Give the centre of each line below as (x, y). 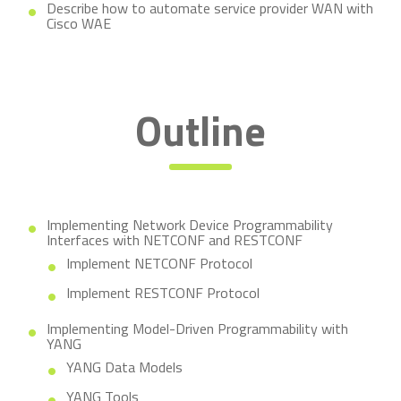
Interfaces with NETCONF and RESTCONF (175, 240)
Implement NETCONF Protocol (159, 263)
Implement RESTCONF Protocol (163, 293)
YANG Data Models (124, 367)
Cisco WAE (79, 23)
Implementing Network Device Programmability (190, 225)
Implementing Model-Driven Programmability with (197, 328)
